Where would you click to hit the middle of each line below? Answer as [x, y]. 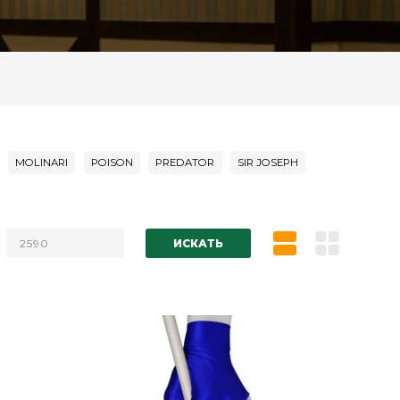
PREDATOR [185, 163]
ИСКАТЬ [198, 243]
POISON [112, 163]
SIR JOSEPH [268, 163]
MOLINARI [42, 163]
